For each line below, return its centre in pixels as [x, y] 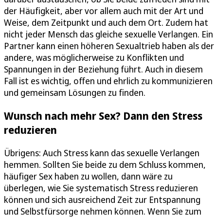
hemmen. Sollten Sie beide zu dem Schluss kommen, [105, 164]
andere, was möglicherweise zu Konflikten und [94, 57]
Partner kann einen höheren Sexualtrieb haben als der [109, 45]
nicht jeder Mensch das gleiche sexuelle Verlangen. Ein [109, 34]
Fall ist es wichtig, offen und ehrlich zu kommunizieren [108, 81]
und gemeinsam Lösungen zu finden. [75, 92]
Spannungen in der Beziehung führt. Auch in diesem [103, 69]
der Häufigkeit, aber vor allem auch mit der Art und [104, 10]
